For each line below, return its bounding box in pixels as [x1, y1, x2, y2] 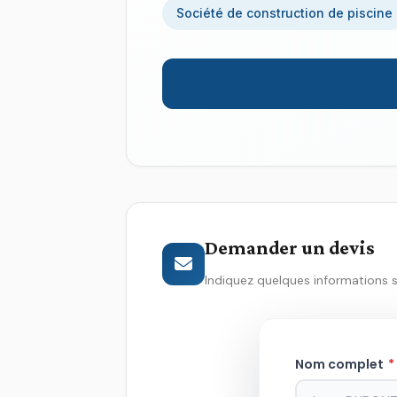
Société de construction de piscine [176, 5, 393, 20]
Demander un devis [205, 237, 375, 259]
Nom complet [295, 355, 386, 373]
